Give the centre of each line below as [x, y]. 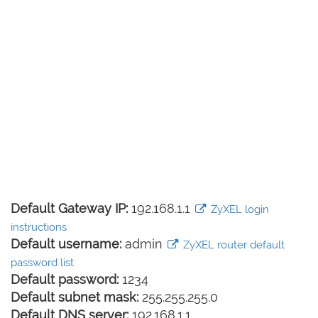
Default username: [66, 244]
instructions [39, 227]
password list [42, 263]
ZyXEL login [238, 209]
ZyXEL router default [232, 245]
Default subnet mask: [75, 297]
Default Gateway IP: [69, 208]
